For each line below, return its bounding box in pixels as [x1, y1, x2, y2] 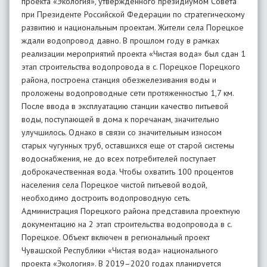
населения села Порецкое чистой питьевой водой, [21, 179, 207, 190]
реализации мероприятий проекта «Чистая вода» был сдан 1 [21, 48, 246, 59]
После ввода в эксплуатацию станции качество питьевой [21, 101, 228, 111]
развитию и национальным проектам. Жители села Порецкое [21, 22, 244, 33]
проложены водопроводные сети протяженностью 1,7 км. [21, 88, 234, 98]
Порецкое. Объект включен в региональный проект [21, 232, 210, 243]
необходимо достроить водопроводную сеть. [21, 193, 190, 203]
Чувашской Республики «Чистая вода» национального [21, 245, 218, 256]
